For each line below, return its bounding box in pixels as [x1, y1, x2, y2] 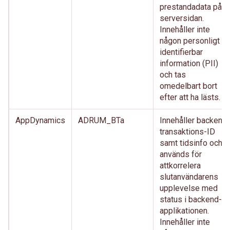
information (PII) [160, 59, 218, 68]
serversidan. [160, 13, 204, 23]
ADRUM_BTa [78, 116, 124, 125]
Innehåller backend [160, 116, 227, 125]
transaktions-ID [160, 127, 215, 137]
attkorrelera [160, 161, 201, 170]
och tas [160, 70, 186, 80]
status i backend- [160, 195, 222, 204]
